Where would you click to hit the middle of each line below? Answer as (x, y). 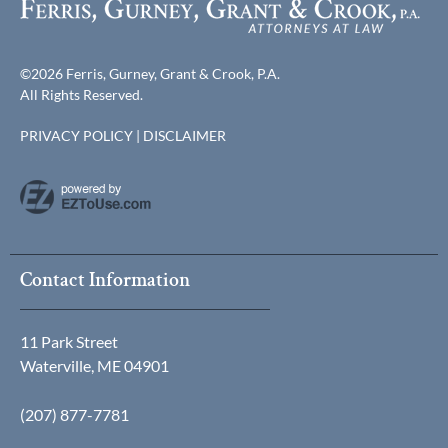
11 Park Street (69, 342)
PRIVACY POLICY (76, 135)
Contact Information (105, 280)
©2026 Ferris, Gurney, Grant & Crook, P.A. (150, 73)
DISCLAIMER (184, 135)
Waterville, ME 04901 (94, 366)
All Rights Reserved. (81, 94)
